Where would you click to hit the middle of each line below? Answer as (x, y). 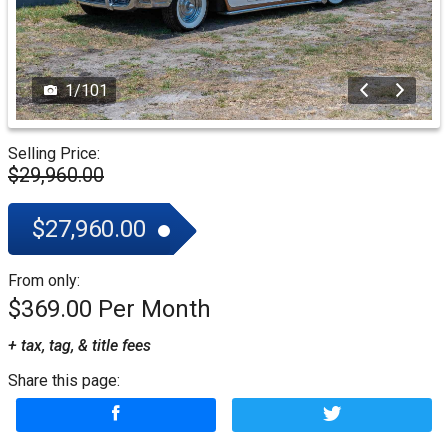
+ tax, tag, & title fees (79, 346)
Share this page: (64, 381)
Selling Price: (54, 154)
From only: (44, 281)
